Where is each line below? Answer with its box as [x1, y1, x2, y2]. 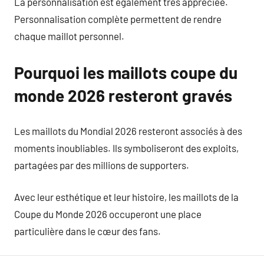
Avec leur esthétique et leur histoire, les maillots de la [14, 191, 239, 203]
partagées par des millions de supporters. [14, 159, 189, 171]
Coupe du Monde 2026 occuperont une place [14, 208, 202, 220]
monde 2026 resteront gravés [14, 85, 232, 105]
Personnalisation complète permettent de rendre [14, 13, 222, 25]
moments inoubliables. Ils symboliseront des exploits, [14, 141, 239, 154]
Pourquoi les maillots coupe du [14, 62, 237, 82]
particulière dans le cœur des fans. [14, 225, 161, 237]
